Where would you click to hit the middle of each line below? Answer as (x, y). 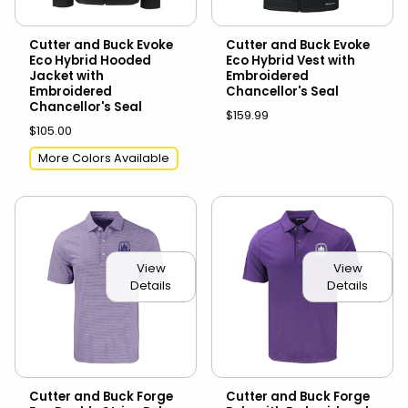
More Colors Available (104, 158)
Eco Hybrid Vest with (291, 60)
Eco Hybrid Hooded (90, 60)
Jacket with (66, 76)
